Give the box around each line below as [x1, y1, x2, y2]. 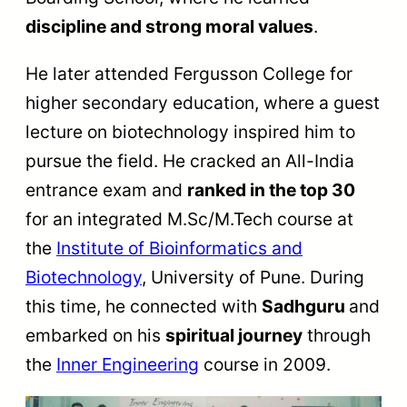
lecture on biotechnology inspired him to [25, 120, 355, 143]
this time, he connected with [25, 294, 262, 317]
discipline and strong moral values [25, 15, 313, 38]
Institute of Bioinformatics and [56, 236, 303, 259]
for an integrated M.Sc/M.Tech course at [25, 207, 353, 230]
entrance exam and [25, 178, 187, 201]
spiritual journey [165, 323, 303, 346]
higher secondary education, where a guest [25, 91, 380, 114]
